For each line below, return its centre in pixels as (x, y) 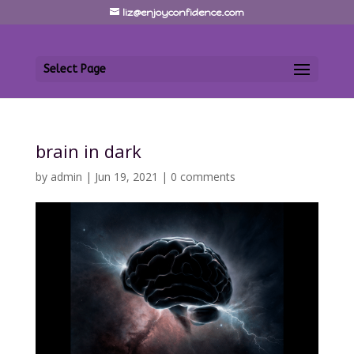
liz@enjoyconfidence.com (183, 13)
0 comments (203, 177)
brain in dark (88, 151)
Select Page (74, 69)
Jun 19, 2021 (126, 177)
